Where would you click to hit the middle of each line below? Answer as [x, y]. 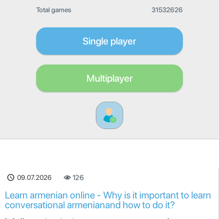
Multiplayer [109, 78]
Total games [54, 10]
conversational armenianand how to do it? [90, 205]
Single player [109, 41]
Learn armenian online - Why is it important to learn [108, 195]
